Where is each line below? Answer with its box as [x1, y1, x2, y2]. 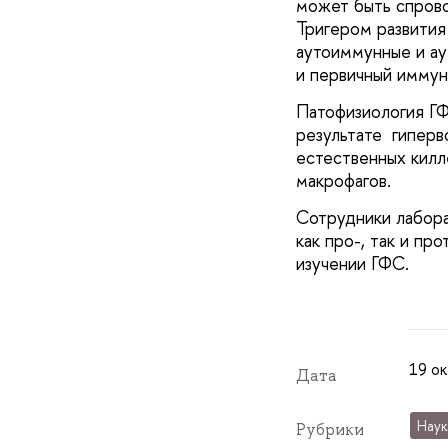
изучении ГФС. [295, 251, 409, 277]
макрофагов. [295, 167, 391, 193]
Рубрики [295, 419, 364, 441]
